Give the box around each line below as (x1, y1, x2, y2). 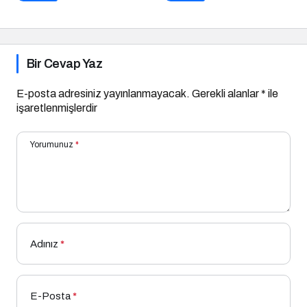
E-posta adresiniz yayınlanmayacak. (16, 88, 190, 100)
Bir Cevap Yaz (27, 57, 102, 71)
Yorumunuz (30, 140, 73, 150)
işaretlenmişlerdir (16, 102, 97, 114)
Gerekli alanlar (192, 88, 261, 100)
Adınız (30, 238, 58, 250)
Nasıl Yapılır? (164, 2, 230, 14)
